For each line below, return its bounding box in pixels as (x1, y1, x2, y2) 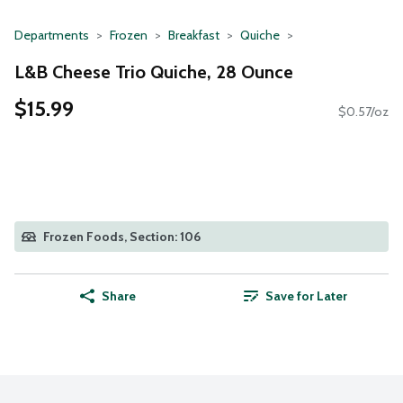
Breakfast (168, 27, 219, 43)
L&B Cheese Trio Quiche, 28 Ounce (14, 60, 293, 83)
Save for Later (264, 288, 347, 305)
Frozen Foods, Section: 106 (43, 228, 201, 246)
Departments (14, 27, 89, 43)
